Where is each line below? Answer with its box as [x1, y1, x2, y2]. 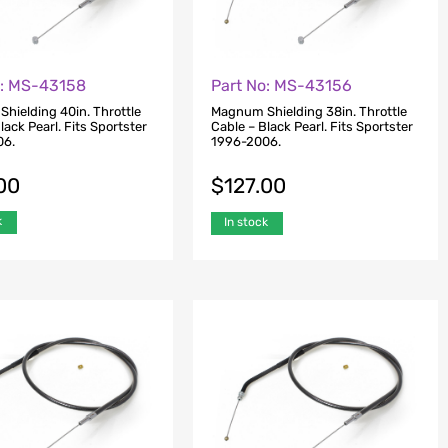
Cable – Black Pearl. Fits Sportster [210, 119, 413, 135]
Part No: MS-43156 [210, 75, 352, 95]
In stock [223, 214, 268, 229]
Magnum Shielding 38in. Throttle [210, 104, 407, 120]
